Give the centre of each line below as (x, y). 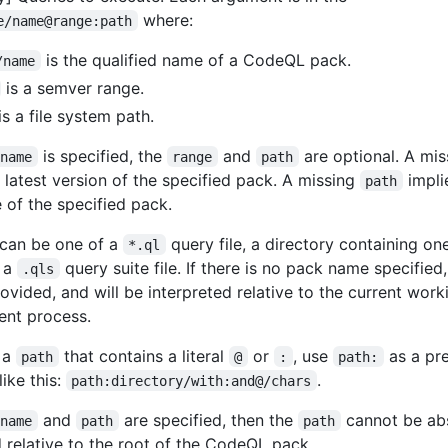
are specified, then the (208, 419)
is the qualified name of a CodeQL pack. (195, 59)
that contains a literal (143, 355)
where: (165, 19)
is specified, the (102, 155)
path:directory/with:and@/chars (191, 380)
